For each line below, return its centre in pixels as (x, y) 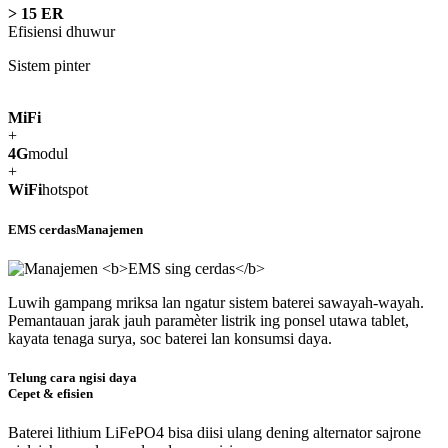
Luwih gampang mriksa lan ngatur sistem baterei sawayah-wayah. (216, 302)
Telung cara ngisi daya (72, 377)
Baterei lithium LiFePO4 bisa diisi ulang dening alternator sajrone (214, 433)
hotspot (65, 190)
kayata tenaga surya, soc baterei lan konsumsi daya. (170, 338)
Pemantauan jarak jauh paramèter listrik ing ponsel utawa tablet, (208, 320)
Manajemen (109, 229)
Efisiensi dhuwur (61, 32)
